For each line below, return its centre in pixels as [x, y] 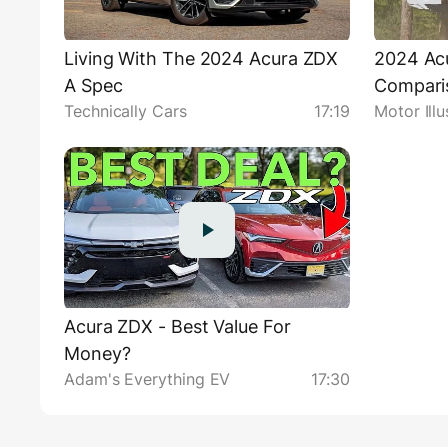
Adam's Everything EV [147, 378]
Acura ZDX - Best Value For [177, 326]
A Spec [93, 85]
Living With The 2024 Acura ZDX [201, 58]
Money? [97, 353]
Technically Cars [125, 110]
